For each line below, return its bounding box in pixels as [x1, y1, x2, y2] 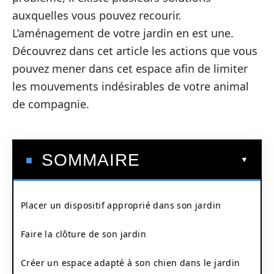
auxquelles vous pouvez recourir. [12, 8, 181, 23]
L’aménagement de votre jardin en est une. [12, 26, 234, 40]
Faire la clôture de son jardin [21, 228, 146, 240]
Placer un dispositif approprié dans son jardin [21, 199, 221, 211]
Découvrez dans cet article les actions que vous [12, 43, 257, 58]
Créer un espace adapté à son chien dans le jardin [21, 256, 240, 268]
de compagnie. [12, 97, 89, 111]
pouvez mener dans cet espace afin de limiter [12, 61, 248, 76]
